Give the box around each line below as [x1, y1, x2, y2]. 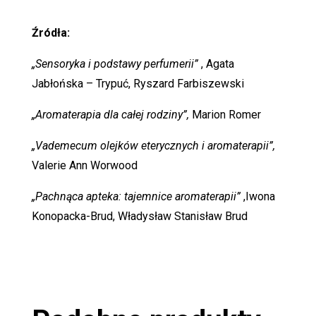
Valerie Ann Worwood [31, 158, 138, 172]
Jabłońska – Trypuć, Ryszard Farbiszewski [31, 76, 244, 90]
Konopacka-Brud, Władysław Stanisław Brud [31, 209, 248, 223]
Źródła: [31, 25, 70, 39]
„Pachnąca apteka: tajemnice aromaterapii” [31, 189, 241, 203]
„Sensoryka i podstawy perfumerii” [31, 56, 198, 71]
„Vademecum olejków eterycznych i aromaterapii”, [31, 138, 275, 152]
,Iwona [240, 189, 275, 203]
